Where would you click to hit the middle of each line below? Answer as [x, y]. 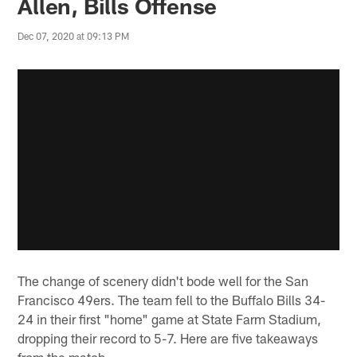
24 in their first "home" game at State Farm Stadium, [170, 319]
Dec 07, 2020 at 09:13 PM [74, 35]
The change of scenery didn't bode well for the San [163, 281]
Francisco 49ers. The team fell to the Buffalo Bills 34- [172, 300]
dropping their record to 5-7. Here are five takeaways [168, 338]
